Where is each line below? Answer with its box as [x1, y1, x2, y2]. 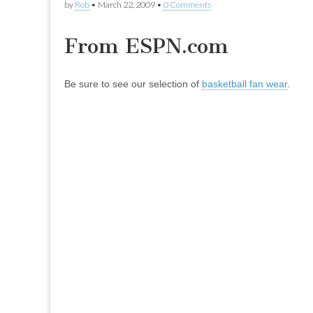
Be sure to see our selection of [64, 78, 202, 90]
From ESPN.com [64, 34, 228, 59]
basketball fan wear [202, 78, 287, 90]
